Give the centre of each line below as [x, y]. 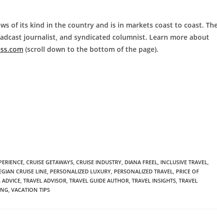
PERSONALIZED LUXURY [80, 171]
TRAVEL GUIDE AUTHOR [99, 181]
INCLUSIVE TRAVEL [184, 162]
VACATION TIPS [31, 190]
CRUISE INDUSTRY [99, 162]
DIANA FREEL [141, 162]
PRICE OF [187, 171]
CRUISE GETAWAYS [50, 162]
